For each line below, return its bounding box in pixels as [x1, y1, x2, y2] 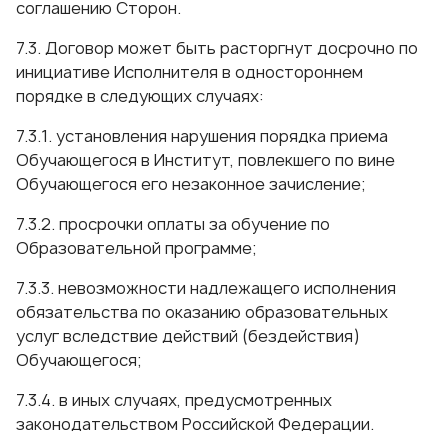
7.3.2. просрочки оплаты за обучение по [16, 213, 330, 235]
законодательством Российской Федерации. [16, 413, 374, 435]
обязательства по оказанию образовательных [16, 301, 388, 323]
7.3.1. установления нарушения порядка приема [16, 125, 388, 147]
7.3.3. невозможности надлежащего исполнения [16, 277, 396, 299]
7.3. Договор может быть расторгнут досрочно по [16, 37, 418, 59]
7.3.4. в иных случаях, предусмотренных [16, 389, 332, 411]
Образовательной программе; [16, 237, 256, 259]
